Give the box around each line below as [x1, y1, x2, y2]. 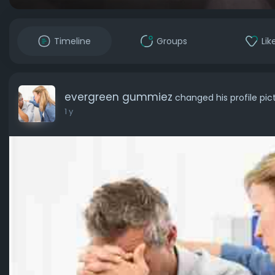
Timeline [54, 35, 91, 47]
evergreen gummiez [64, 90, 172, 104]
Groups [157, 35, 187, 47]
